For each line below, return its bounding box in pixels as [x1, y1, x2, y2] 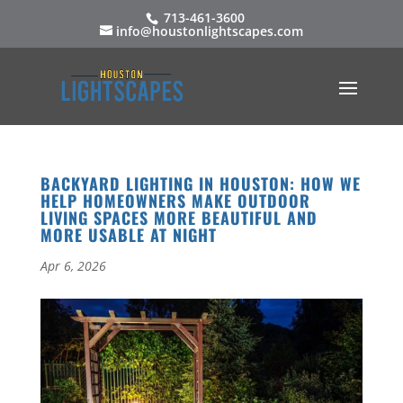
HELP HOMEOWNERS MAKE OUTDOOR [40, 189, 310, 212]
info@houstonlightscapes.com [115, 22, 303, 40]
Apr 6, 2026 [40, 257, 106, 274]
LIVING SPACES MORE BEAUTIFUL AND [40, 206, 318, 229]
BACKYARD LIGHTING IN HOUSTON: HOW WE [40, 172, 361, 195]
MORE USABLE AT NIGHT [40, 223, 217, 246]
